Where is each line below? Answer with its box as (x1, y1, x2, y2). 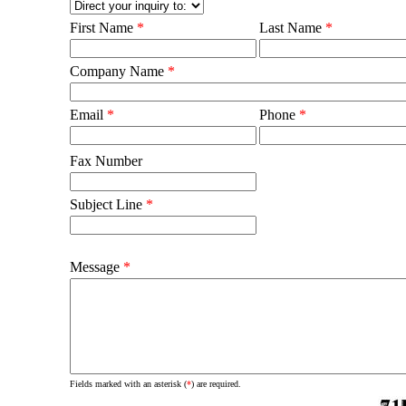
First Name (70, 20, 137, 35)
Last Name (259, 20, 325, 35)
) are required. (191, 379, 241, 389)
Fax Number (70, 153, 142, 169)
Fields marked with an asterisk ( (70, 379, 187, 389)
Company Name (70, 63, 168, 79)
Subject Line (70, 197, 146, 212)
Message (70, 259, 123, 275)
